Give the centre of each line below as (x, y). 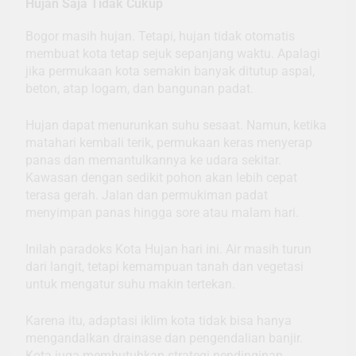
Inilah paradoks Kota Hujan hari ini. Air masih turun (168, 249)
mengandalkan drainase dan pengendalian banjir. (164, 338)
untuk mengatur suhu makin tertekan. (130, 284)
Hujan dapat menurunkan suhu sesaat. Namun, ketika (176, 125)
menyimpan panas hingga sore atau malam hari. (162, 212)
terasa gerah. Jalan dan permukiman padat (147, 195)
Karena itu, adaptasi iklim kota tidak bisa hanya (159, 320)
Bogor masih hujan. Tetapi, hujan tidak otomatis (160, 36)
